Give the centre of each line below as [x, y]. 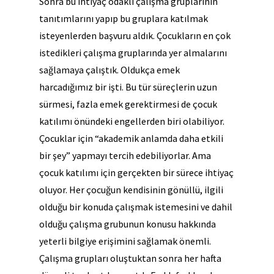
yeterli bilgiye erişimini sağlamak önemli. [125, 241]
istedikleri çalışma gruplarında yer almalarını [133, 53]
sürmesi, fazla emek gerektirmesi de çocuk [128, 104]
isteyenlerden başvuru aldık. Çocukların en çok [135, 36]
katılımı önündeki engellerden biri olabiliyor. [132, 121]
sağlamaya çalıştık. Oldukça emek [109, 70]
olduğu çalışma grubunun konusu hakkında [128, 224]
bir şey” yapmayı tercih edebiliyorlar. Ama [125, 156]
